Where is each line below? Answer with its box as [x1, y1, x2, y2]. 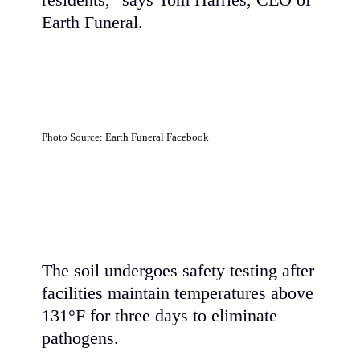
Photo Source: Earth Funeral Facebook [42, 130, 210, 143]
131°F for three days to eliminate [42, 306, 278, 326]
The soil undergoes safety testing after [42, 261, 315, 281]
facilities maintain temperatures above [42, 284, 314, 304]
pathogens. [42, 329, 120, 349]
